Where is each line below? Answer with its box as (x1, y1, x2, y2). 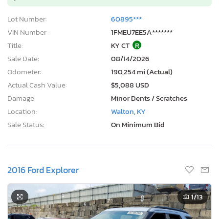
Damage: (7, 92, 36, 104)
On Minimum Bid (111, 118, 165, 130)
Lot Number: (7, 13, 47, 24)
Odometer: (7, 66, 42, 77)
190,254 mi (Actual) (111, 66, 173, 77)
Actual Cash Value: (7, 79, 67, 90)
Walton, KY (111, 105, 146, 117)
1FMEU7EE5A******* (111, 26, 173, 38)
